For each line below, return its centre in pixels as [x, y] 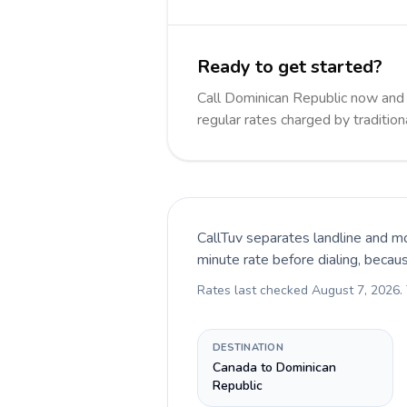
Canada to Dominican [274, 367]
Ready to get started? [290, 67]
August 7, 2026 [356, 290]
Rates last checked [254, 290]
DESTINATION [248, 347]
